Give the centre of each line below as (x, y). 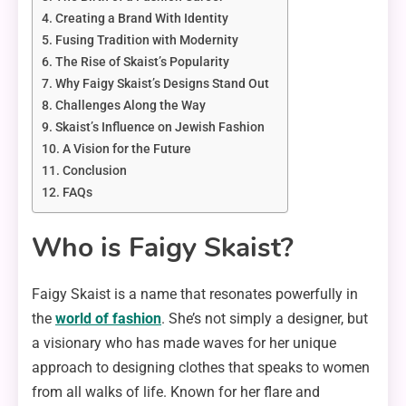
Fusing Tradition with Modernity (146, 41)
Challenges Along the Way (130, 106)
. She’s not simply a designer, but (265, 319)
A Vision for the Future (126, 150)
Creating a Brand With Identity (141, 19)
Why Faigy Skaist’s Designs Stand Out (162, 84)
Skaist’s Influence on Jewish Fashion (159, 128)
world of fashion (108, 319)
